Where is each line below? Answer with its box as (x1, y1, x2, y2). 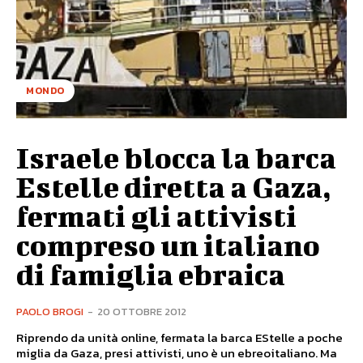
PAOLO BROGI (16, 303, 83, 319)
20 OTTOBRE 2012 (97, 303, 186, 319)
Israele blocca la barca (16, 139, 336, 174)
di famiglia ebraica (16, 256, 285, 291)
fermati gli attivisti (16, 198, 297, 233)
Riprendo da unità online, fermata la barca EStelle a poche (16, 327, 343, 347)
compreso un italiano (16, 227, 320, 262)
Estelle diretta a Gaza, (16, 169, 331, 203)
